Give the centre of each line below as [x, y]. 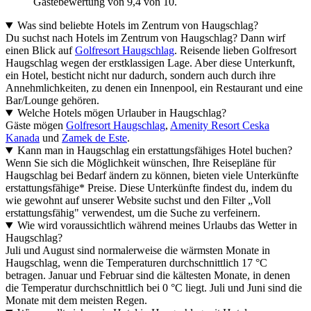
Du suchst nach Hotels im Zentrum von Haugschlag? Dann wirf [145, 38]
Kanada [23, 138]
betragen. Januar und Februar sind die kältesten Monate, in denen [148, 276]
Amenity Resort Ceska [220, 126]
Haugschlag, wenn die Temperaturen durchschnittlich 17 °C [136, 263]
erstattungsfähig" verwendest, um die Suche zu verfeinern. [133, 213]
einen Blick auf [40, 51]
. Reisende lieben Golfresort [235, 51]
